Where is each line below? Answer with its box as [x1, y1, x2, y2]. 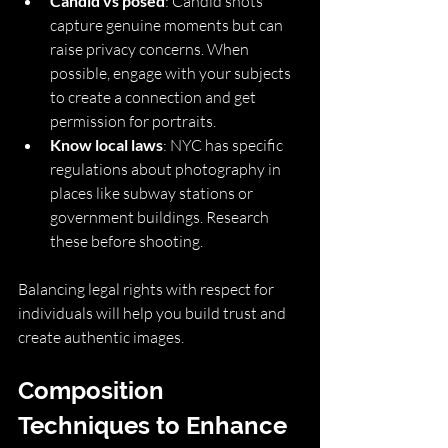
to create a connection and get [50, 86, 259, 107]
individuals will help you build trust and [18, 302, 289, 323]
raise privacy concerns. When [50, 38, 252, 59]
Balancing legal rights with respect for [18, 278, 277, 299]
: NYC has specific [163, 134, 286, 155]
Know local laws [50, 134, 163, 154]
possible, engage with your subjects [50, 62, 294, 83]
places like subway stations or [50, 182, 256, 203]
